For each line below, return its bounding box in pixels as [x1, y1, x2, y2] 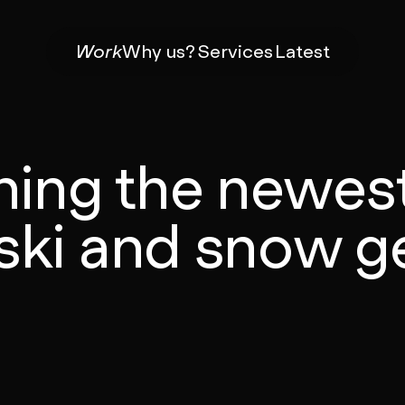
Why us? [122, 40, 195, 64]
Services [198, 40, 273, 64]
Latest [275, 40, 330, 64]
